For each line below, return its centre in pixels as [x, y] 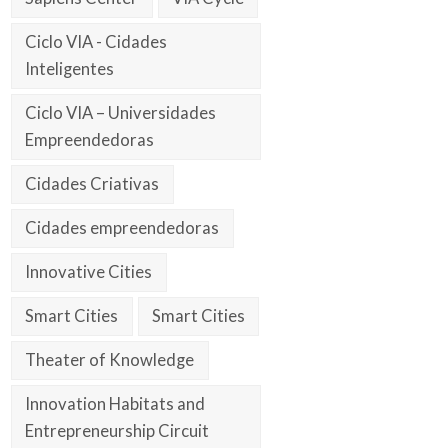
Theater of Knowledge [110, 359]
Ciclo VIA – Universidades [121, 113]
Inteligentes [70, 69]
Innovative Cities [89, 271]
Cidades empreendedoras [122, 228]
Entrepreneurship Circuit [117, 430]
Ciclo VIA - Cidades [96, 42]
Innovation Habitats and [115, 403]
